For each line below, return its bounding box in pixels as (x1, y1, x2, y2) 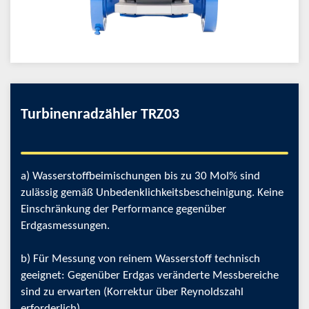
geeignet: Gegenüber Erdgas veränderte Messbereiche (21, 270, 279, 281)
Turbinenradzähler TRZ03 (21, 107, 179, 123)
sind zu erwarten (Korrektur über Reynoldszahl (21, 286, 243, 298)
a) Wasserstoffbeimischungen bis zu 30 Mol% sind (21, 170, 260, 182)
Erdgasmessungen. (21, 220, 110, 232)
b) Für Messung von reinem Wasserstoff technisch (21, 253, 260, 265)
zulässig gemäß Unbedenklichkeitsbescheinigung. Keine (21, 187, 283, 199)
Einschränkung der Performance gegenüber (21, 203, 226, 215)
